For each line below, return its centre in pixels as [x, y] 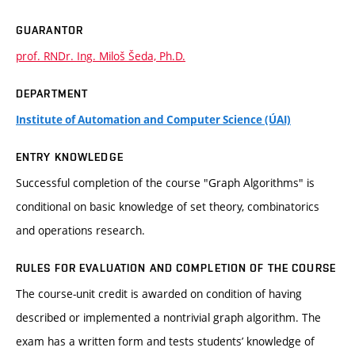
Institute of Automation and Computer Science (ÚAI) [153, 120]
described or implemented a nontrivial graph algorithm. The [168, 318]
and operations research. [80, 231]
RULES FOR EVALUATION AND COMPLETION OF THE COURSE [176, 268]
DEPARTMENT [52, 94]
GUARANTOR [50, 31]
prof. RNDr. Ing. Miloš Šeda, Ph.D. [101, 56]
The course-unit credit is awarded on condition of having [159, 294]
